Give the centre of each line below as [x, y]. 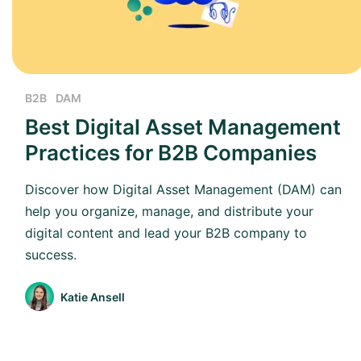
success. [51, 255]
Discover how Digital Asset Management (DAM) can [183, 190]
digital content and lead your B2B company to [166, 233]
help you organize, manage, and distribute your [169, 212]
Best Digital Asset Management [183, 127]
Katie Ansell [93, 297]
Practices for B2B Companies [171, 153]
